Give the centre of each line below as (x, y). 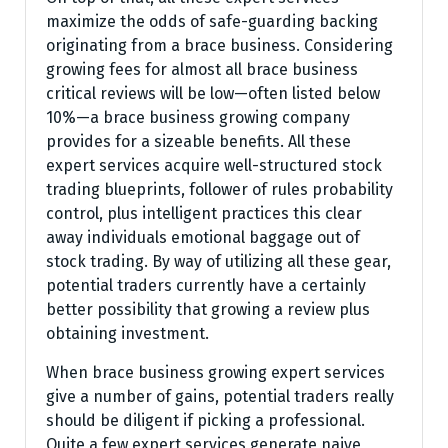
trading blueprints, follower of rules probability (219, 189)
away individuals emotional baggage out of (203, 237)
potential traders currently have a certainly (206, 285)
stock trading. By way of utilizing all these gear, (218, 261)
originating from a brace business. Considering (219, 45)
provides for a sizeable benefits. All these (198, 141)
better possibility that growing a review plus (208, 309)
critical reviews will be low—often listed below (213, 93)
